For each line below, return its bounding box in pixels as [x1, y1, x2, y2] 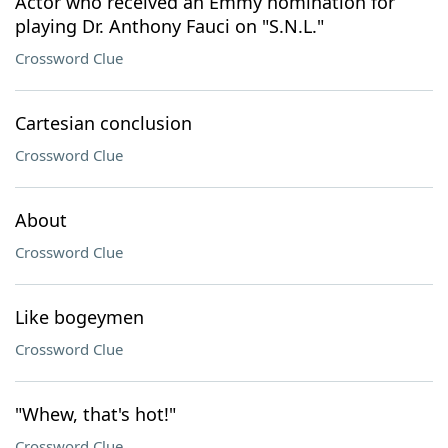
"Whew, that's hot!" [15, 402, 176, 426]
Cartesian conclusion [15, 111, 192, 135]
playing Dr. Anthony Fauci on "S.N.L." [15, 14, 324, 38]
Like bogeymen [15, 305, 144, 329]
